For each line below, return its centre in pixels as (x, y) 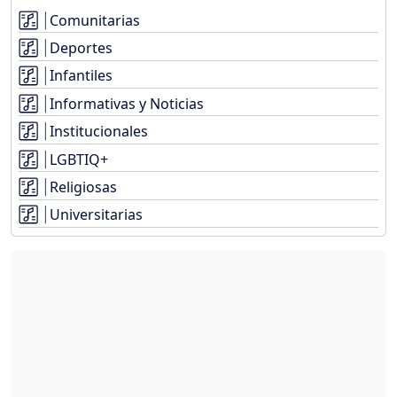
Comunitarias (95, 20)
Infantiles (81, 76)
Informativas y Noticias (127, 103)
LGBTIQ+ (79, 159)
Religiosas (83, 187)
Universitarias (96, 215)
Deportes (81, 48)
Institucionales (99, 132)
